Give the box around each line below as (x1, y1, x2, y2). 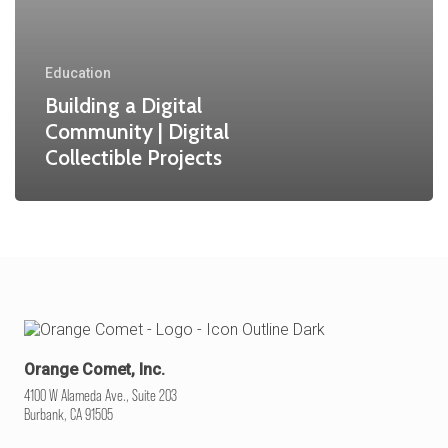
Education (45, 64, 111, 81)
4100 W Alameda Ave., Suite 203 (24, 386, 177, 404)
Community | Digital (45, 118, 229, 144)
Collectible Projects (45, 144, 222, 170)
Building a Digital (45, 92, 202, 118)
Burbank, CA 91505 (24, 405, 113, 423)
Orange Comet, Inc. (24, 359, 165, 379)
